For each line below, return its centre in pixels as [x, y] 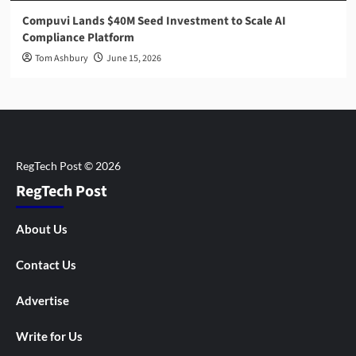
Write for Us [49, 336]
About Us [42, 228]
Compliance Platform [78, 37]
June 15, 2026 [133, 58]
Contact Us [46, 264]
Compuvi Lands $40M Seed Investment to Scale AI [154, 21]
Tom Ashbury [61, 58]
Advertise [43, 300]
